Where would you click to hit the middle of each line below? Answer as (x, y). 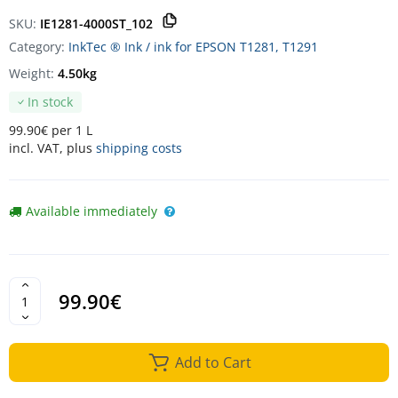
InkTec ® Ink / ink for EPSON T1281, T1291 (193, 47)
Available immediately (92, 211)
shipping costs (139, 148)
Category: (39, 47)
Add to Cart (213, 363)
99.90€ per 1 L (51, 131)
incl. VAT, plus (52, 148)
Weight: (33, 74)
